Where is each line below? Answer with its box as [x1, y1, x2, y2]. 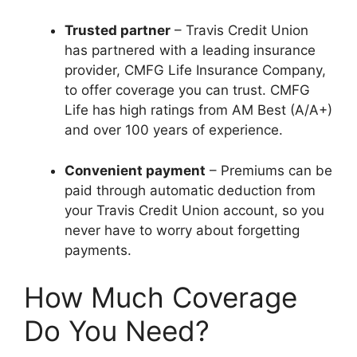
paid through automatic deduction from [65, 182, 316, 198]
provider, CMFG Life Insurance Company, [65, 62, 326, 78]
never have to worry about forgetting [65, 222, 300, 238]
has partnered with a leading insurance [65, 42, 316, 58]
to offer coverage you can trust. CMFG [65, 82, 310, 98]
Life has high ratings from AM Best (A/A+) [65, 102, 332, 118]
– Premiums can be [206, 162, 332, 178]
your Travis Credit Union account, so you [65, 202, 324, 218]
